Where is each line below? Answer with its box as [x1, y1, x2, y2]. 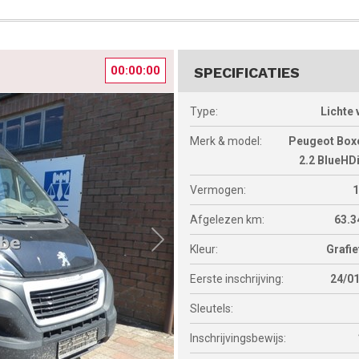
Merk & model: [190, 135, 263, 147]
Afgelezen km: [190, 213, 265, 226]
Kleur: [190, 243, 219, 256]
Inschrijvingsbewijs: [190, 332, 287, 345]
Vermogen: [190, 184, 247, 196]
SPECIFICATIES [194, 64, 301, 81]
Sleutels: [190, 302, 234, 315]
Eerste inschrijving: [190, 272, 284, 285]
